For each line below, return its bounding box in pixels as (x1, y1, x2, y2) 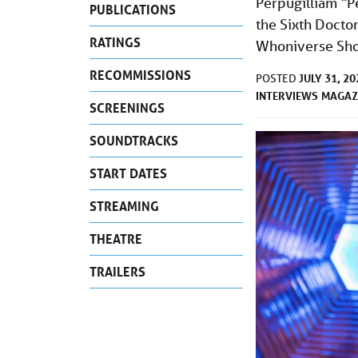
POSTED (256, 71, 299, 86)
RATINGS (89, 33, 141, 50)
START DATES (89, 164, 167, 181)
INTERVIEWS (256, 88, 318, 104)
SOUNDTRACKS (89, 131, 178, 149)
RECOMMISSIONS (89, 66, 191, 83)
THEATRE (89, 229, 142, 247)
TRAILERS (89, 262, 145, 280)
